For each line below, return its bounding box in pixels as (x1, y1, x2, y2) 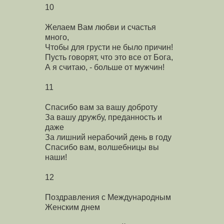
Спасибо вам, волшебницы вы (45, 142, 159, 151)
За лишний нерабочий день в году (45, 132, 171, 141)
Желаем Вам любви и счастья (45, 22, 156, 31)
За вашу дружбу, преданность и (45, 112, 162, 121)
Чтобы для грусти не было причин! (45, 42, 173, 51)
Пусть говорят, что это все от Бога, (45, 52, 173, 61)
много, (45, 32, 69, 41)
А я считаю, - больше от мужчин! (45, 62, 164, 71)
